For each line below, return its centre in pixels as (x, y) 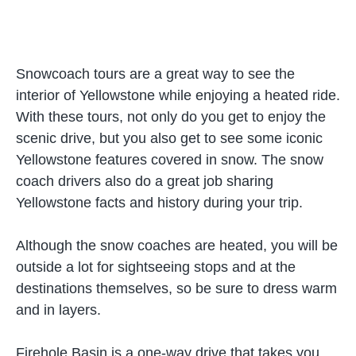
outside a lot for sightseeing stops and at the (156, 267)
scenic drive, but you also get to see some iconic (169, 138)
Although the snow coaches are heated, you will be (177, 246)
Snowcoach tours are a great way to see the (155, 74)
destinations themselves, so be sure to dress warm (176, 288)
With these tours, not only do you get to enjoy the (171, 117)
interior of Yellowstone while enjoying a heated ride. (178, 95)
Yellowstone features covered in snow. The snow (170, 160)
